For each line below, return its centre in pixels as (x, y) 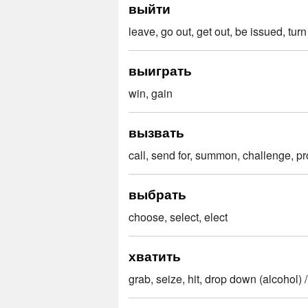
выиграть (160, 70)
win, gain (151, 93)
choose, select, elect (178, 217)
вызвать (156, 132)
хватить (155, 255)
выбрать (157, 194)
